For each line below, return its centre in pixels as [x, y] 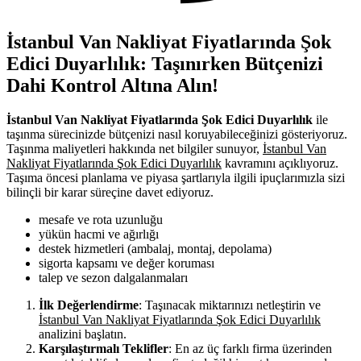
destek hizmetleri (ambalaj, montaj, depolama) [155, 248]
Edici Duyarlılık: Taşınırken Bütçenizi [165, 64]
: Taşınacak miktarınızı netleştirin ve [230, 305]
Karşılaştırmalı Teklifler [104, 348]
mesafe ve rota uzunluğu [101, 219]
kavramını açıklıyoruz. [280, 163]
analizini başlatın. [83, 334]
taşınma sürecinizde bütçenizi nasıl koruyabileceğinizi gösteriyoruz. [177, 134]
